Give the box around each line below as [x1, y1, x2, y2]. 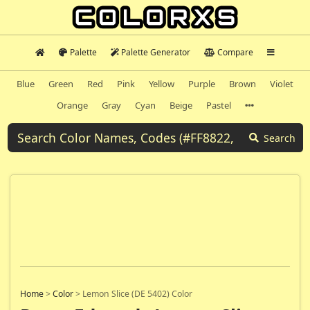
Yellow [149, 77, 174, 90]
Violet [270, 77, 293, 90]
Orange [56, 98, 88, 111]
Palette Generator [121, 46, 191, 58]
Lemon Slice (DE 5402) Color [82, 288, 192, 300]
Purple [188, 77, 215, 90]
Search [264, 131, 295, 145]
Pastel [206, 98, 231, 111]
